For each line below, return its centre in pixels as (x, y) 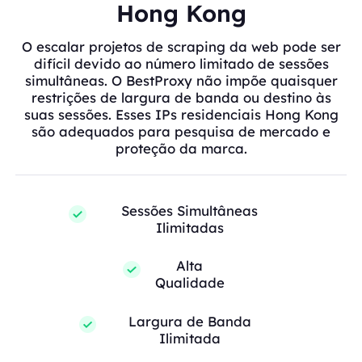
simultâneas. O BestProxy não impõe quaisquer (181, 81)
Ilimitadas (189, 228)
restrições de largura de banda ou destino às (181, 98)
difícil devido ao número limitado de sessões (181, 64)
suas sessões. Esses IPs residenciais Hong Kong (181, 115)
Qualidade (189, 283)
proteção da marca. (181, 149)
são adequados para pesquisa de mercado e (181, 132)
